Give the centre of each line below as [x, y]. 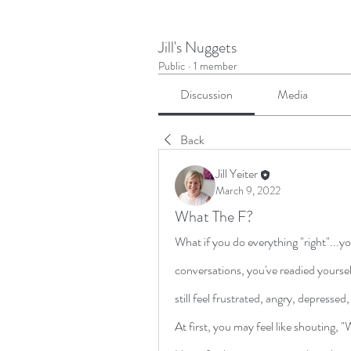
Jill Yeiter [237, 174]
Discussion [207, 94]
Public [172, 66]
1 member [215, 66]
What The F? [214, 217]
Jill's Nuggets [197, 47]
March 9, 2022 [248, 190]
